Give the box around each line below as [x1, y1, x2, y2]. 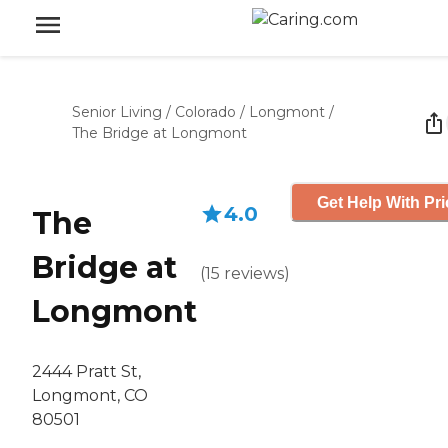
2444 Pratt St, [32, 362, 141, 382]
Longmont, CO [32, 386, 148, 406]
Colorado [175, 103, 236, 121]
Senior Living [72, 103, 162, 121]
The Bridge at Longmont [72, 124, 247, 142]
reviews [224, 264, 284, 283]
